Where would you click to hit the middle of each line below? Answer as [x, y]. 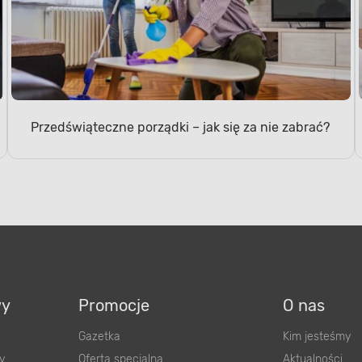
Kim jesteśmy [316, 336]
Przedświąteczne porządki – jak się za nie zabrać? [181, 127]
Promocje [114, 305]
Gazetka [99, 336]
